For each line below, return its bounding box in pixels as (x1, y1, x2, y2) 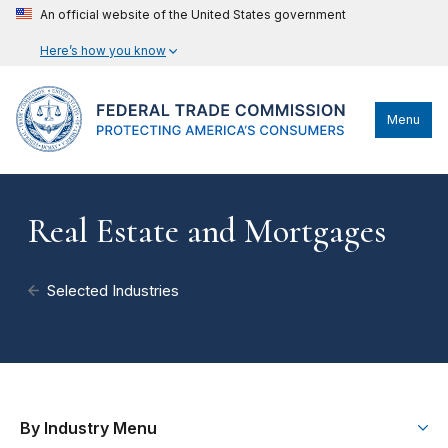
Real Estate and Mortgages (28, 211, 386, 252)
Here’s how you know (40, 43, 166, 58)
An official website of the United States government (40, 7, 346, 22)
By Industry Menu (20, 418, 157, 438)
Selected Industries (47, 282, 180, 300)
